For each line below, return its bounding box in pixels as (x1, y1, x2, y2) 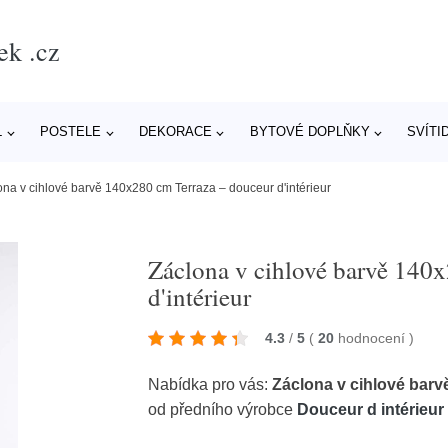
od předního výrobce (148, 400, 298, 418)
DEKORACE (138, 124, 212, 139)
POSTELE (40, 124, 102, 139)
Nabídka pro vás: (148, 375, 273, 393)
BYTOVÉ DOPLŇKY (249, 124, 370, 139)
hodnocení (338, 329, 410, 346)
